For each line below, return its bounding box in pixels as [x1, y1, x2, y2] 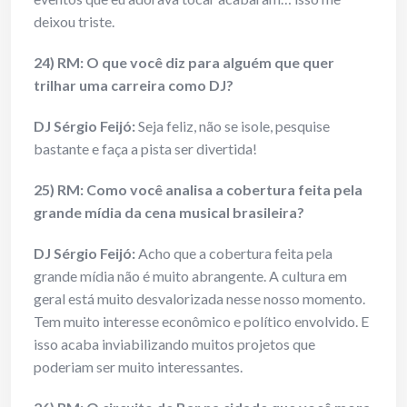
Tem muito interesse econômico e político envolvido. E [34, 313, 369, 331]
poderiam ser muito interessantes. [34, 358, 243, 376]
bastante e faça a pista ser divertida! [34, 140, 257, 158]
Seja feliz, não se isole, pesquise [135, 117, 330, 135]
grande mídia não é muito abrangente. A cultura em [34, 267, 347, 285]
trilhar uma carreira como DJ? [34, 76, 233, 94]
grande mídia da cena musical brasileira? [34, 203, 304, 222]
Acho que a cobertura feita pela [135, 244, 333, 263]
